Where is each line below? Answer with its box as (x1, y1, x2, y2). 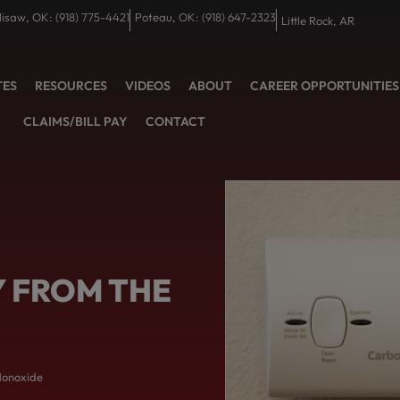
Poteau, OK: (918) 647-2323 (134, 10, 276, 24)
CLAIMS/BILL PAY (23, 113, 129, 130)
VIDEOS (125, 78, 171, 95)
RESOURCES (35, 78, 108, 95)
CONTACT (146, 113, 206, 130)
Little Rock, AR (280, 12, 354, 28)
